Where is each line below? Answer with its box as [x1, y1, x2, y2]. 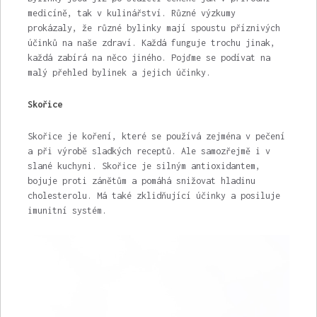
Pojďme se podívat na [171, 52, 270, 63]
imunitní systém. [27, 205, 107, 216]
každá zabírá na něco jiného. [27, 52, 171, 63]
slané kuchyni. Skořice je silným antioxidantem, [27, 161, 260, 171]
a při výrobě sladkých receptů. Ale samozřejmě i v [27, 146, 270, 156]
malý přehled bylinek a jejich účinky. [27, 67, 211, 78]
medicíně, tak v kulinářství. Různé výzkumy [27, 8, 236, 18]
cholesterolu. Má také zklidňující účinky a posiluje [27, 190, 280, 201]
